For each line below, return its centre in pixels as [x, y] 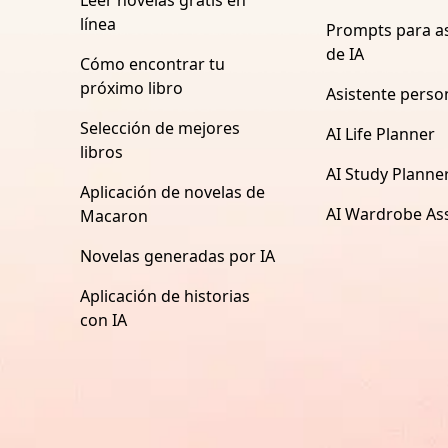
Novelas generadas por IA [177, 255]
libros [101, 151]
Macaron [114, 215]
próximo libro [131, 87]
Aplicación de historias [165, 295]
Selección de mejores [160, 127]
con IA [103, 319]
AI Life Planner [381, 133]
